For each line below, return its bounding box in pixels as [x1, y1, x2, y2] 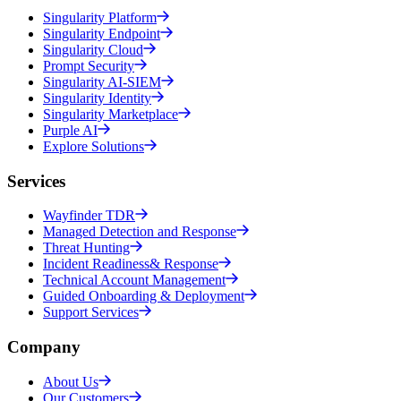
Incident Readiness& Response [43, 256, 218, 272]
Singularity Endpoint [43, 26, 160, 41]
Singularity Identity [43, 90, 151, 106]
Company [7, 337, 81, 357]
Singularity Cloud [43, 42, 143, 57]
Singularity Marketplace [43, 107, 178, 122]
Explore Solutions [43, 139, 144, 154]
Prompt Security [43, 58, 134, 73]
